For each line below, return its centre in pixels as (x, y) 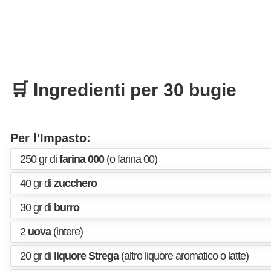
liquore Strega (86, 256)
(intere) (67, 232)
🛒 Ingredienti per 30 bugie (123, 90)
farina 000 (82, 159)
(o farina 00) (131, 159)
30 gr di (37, 207)
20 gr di (37, 256)
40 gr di (37, 183)
